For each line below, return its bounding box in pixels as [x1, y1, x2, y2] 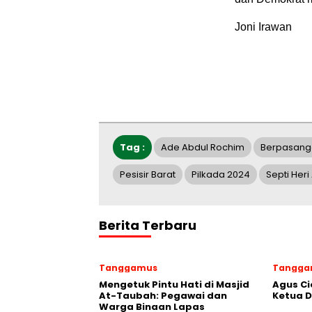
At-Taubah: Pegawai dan [99, 289, 227, 302]
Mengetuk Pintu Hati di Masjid [99, 278, 249, 291]
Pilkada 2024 [192, 168, 250, 181]
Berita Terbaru [99, 217, 196, 234]
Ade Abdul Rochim [161, 141, 244, 154]
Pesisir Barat [120, 168, 175, 181]
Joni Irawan [235, 21, 292, 33]
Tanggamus [99, 262, 157, 274]
